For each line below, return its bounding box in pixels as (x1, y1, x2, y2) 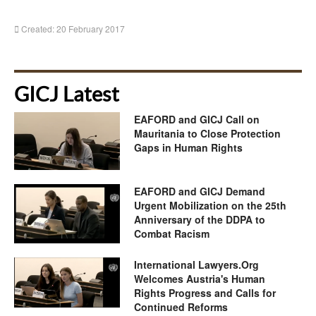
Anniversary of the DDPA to (134, 212, 265, 227)
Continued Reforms (134, 299, 228, 314)
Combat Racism (134, 226, 209, 241)
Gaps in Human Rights (134, 140, 243, 154)
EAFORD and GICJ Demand (134, 184, 265, 199)
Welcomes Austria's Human (134, 271, 265, 286)
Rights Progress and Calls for (134, 285, 276, 300)
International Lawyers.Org (134, 257, 259, 272)
